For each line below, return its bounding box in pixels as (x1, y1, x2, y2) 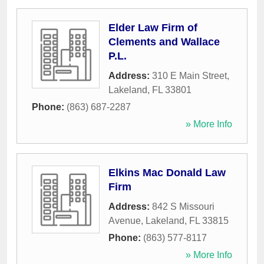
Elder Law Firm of (108, 22, 197, 34)
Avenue (108, 216, 141, 226)
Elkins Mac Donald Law (108, 167, 226, 179)
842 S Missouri (152, 202, 214, 212)
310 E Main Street (152, 71, 227, 81)
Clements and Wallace (108, 36, 220, 48)
